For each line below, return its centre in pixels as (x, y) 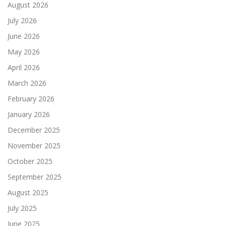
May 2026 (24, 51)
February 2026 (31, 98)
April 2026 (24, 67)
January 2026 (29, 114)
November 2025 (34, 145)
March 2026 (27, 83)
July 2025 (22, 208)
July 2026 (22, 20)
